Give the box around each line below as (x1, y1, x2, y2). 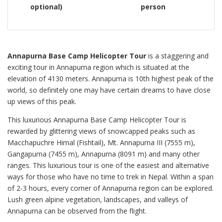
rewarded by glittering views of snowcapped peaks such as (7, 126, 195, 136)
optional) (30, 2, 62, 11)
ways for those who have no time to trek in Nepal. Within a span (7, 172, 214, 181)
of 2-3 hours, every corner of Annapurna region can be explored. (7, 183, 214, 193)
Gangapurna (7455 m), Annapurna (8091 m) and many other (7, 149, 200, 159)
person (141, 2, 166, 11)
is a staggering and (146, 51, 209, 60)
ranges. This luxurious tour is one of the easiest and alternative (7, 161, 209, 170)
